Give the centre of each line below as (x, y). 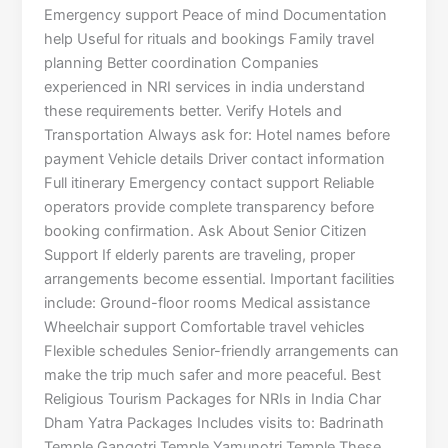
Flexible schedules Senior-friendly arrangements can (222, 351)
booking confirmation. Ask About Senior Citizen (206, 231)
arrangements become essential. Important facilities (220, 279)
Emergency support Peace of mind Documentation (216, 15)
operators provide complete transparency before (209, 207)
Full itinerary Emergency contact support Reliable (209, 183)
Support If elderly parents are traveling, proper (200, 255)
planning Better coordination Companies (182, 63)
